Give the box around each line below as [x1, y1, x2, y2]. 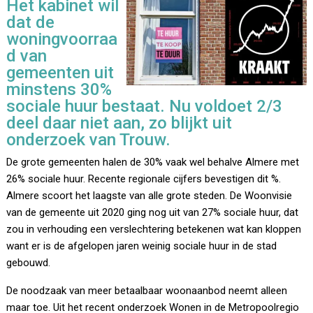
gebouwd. [6, 256, 51, 270]
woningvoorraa [6, 29, 118, 50]
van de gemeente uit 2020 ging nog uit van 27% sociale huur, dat [6, 206, 299, 219]
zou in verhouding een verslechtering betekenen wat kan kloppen [6, 223, 302, 236]
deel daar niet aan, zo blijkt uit [6, 113, 233, 133]
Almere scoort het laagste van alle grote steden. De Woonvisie [6, 189, 293, 203]
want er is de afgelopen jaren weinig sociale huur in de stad [6, 240, 277, 253]
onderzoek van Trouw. [6, 130, 171, 150]
